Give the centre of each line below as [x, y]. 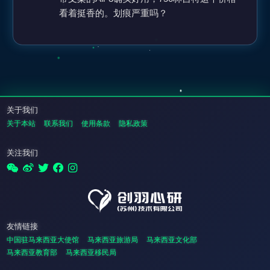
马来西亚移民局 [91, 252]
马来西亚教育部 [32, 252]
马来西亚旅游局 [112, 240]
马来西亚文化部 [171, 240]
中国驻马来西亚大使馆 [42, 240]
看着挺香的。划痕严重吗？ [113, 13]
